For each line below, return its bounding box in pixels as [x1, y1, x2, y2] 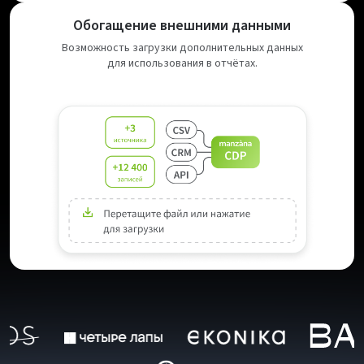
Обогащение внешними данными [73, 15, 291, 36]
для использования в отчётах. [106, 54, 258, 71]
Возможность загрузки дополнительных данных [61, 39, 303, 56]
